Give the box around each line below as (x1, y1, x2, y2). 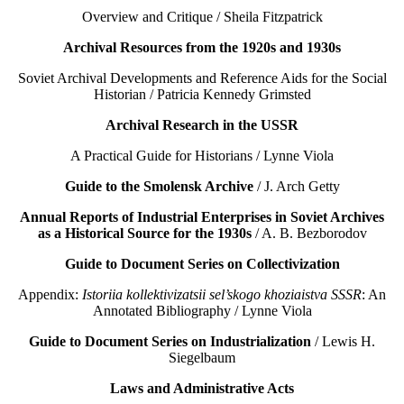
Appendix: (18, 287, 82, 303)
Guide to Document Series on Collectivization (64, 256, 340, 272)
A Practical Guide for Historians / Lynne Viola (70, 148, 334, 164)
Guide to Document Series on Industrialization (29, 334, 311, 350)
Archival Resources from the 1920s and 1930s (63, 40, 341, 56)
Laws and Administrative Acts (110, 381, 294, 397)
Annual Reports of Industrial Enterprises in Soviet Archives (20, 209, 384, 225)
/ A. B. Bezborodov (251, 225, 367, 242)
